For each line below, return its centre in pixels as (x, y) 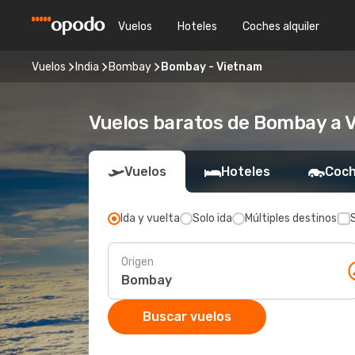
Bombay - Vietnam (212, 67)
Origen (137, 261)
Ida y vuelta (150, 218)
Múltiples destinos (291, 218)
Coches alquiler (281, 26)
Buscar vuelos (187, 317)
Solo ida (212, 218)
